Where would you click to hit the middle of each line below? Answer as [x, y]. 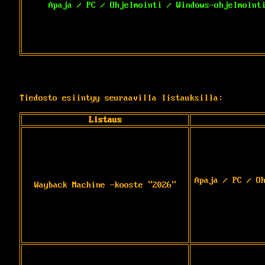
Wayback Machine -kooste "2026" [105, 185]
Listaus [105, 120]
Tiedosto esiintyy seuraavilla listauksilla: [121, 98]
